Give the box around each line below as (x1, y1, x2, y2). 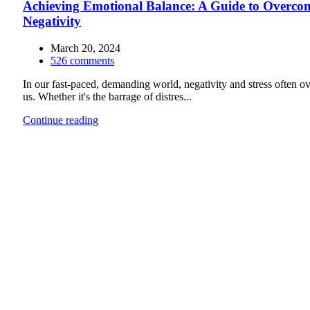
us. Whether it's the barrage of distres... (23, 91, 192, 103)
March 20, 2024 (51, 42, 120, 55)
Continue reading (23, 114, 98, 127)
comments (70, 55, 114, 67)
